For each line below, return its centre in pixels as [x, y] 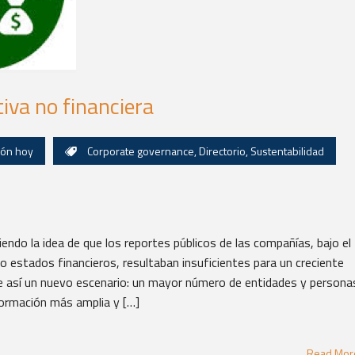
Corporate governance [141, 151]
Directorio [222, 151]
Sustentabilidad [287, 151]
